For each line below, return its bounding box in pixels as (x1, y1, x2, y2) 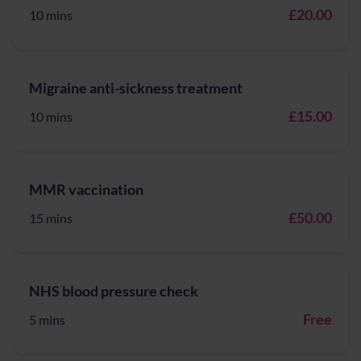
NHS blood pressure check (29, 282, 198, 300)
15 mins (29, 210, 73, 226)
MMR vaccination (29, 180, 143, 198)
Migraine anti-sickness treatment (29, 79, 243, 97)
